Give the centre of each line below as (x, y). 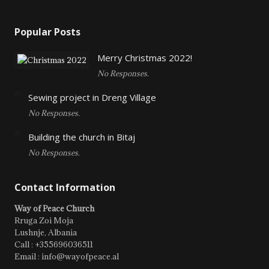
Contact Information (65, 187)
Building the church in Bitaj (82, 137)
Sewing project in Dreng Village (92, 97)
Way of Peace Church (54, 208)
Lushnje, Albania (46, 232)
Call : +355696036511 (54, 244)
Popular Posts (47, 32)
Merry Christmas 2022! (145, 58)
